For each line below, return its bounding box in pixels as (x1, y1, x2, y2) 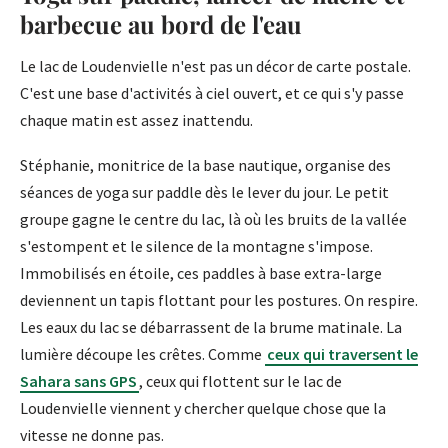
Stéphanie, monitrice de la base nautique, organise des (20, 155, 391, 176)
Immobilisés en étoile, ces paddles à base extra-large (20, 263, 382, 284)
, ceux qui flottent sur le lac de (139, 371, 342, 392)
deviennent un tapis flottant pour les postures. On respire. (20, 290, 418, 311)
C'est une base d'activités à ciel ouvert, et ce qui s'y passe (20, 83, 404, 104)
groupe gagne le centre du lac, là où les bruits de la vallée (20, 209, 407, 230)
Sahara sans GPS (20, 371, 137, 392)
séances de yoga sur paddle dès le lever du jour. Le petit (20, 182, 389, 203)
